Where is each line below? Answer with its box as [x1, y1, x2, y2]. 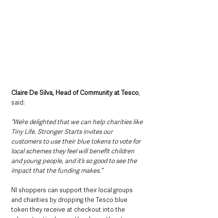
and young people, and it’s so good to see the [11, 157, 138, 165]
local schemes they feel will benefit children [11, 147, 136, 156]
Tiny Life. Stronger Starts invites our [11, 127, 114, 136]
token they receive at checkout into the [11, 205, 127, 214]
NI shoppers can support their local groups [11, 186, 134, 195]
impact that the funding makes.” [11, 166, 104, 175]
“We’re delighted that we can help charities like [11, 118, 144, 127]
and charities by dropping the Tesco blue [11, 196, 129, 204]
